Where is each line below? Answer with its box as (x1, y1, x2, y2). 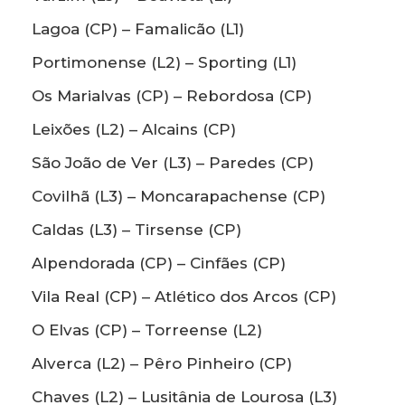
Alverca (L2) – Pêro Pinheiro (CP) (32, 354, 292, 373)
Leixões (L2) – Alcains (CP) (32, 120, 236, 139)
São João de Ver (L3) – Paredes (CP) (32, 154, 314, 173)
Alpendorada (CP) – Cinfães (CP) (32, 254, 286, 273)
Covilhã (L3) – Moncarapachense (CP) (32, 187, 325, 206)
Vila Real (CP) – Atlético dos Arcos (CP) (32, 287, 336, 306)
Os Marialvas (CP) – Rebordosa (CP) (32, 87, 312, 106)
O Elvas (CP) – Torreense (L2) (32, 321, 262, 340)
